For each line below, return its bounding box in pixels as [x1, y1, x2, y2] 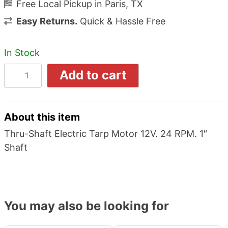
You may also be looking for [4, 198, 169, 214]
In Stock [4, 47, 40, 58]
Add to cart [60, 68, 127, 83]
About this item [4, 111, 80, 124]
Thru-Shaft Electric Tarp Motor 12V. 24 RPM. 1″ [4, 128, 207, 139]
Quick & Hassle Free [77, 15, 165, 26]
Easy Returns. [16, 15, 77, 26]
